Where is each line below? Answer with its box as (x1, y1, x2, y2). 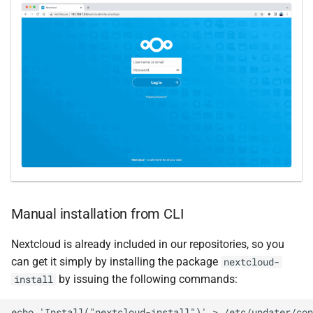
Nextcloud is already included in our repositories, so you (11, 237, 284, 251)
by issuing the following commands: (56, 272, 238, 286)
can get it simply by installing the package (11, 254, 221, 268)
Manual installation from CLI (11, 205, 184, 222)
